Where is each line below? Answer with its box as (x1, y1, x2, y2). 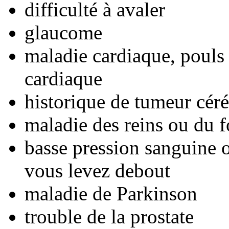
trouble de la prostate (25, 205, 194, 227)
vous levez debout (25, 159, 170, 181)
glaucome (25, 21, 102, 43)
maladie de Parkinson (25, 182, 197, 204)
